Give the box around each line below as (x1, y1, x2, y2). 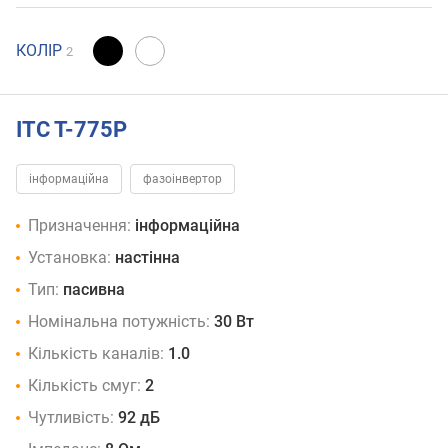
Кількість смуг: (28, 376, 141, 396)
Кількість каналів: (28, 344, 164, 364)
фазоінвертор (143, 172, 222, 187)
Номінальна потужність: (28, 312, 210, 332)
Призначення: (28, 216, 131, 236)
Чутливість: (28, 408, 114, 428)
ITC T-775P (16, 116, 127, 142)
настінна (115, 248, 180, 268)
